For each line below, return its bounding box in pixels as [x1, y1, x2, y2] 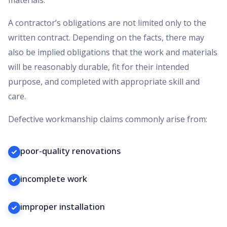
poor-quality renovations [20, 144, 121, 157]
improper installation [20, 200, 105, 212]
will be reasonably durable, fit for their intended [8, 61, 189, 72]
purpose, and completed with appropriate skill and [8, 75, 200, 87]
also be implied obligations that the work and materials [8, 46, 217, 58]
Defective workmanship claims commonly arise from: [8, 113, 207, 125]
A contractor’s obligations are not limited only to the [8, 17, 206, 28]
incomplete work [20, 172, 87, 184]
